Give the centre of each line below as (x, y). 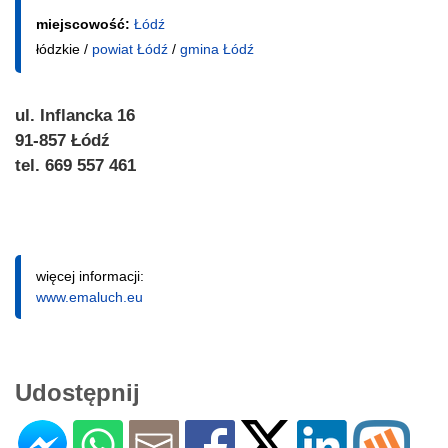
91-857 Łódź (62, 140)
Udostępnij (77, 392)
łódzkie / (64, 48)
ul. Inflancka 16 (75, 115)
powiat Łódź (130, 48)
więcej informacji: (90, 275)
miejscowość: (85, 23)
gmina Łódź (217, 48)
